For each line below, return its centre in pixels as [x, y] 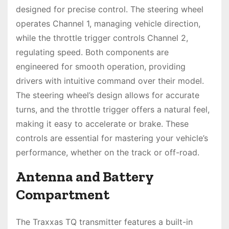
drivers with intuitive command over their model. [110, 81]
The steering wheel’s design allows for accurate [108, 95]
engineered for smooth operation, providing [101, 66]
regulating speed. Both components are [92, 52]
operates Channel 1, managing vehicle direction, [108, 23]
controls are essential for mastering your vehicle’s [112, 138]
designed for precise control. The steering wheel [110, 9]
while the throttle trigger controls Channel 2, [102, 38]
